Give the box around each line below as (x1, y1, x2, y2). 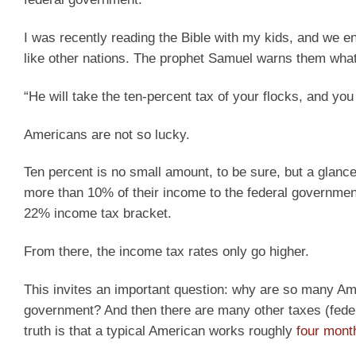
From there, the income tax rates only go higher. (24, 244, 309, 260)
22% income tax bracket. (24, 206, 172, 222)
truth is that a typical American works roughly (24, 323, 296, 339)
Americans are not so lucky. (24, 126, 190, 142)
